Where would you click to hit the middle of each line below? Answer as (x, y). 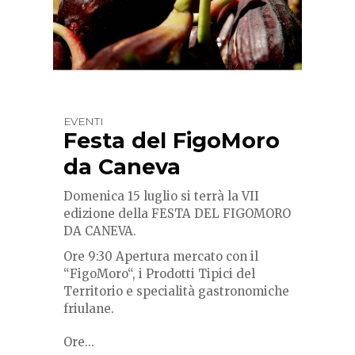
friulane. (89, 308)
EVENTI (84, 121)
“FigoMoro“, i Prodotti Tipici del (159, 273)
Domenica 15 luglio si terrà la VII (161, 196)
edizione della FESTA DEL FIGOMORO (177, 213)
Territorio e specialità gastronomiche (176, 291)
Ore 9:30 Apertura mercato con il (161, 256)
